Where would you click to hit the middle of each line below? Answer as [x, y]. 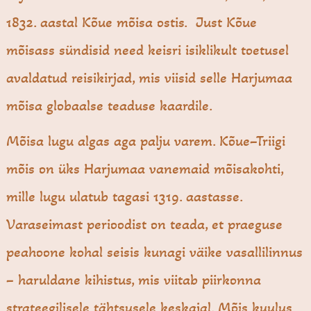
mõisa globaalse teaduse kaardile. [110, 106]
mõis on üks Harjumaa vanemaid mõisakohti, [145, 169]
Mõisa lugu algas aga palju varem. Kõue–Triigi [146, 141]
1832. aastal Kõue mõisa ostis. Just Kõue [132, 23]
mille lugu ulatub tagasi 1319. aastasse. [125, 197]
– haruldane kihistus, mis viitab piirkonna [134, 280]
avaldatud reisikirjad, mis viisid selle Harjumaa [150, 78]
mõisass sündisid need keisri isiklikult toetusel [148, 50]
